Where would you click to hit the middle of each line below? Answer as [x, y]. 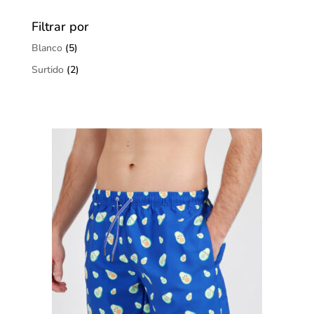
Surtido [47, 70]
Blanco [47, 48]
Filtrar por [60, 27]
